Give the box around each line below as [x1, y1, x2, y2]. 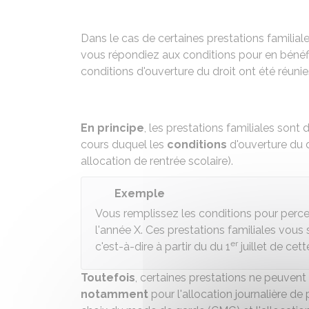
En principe [81, 121, 144, 134]
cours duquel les [81, 138, 167, 151]
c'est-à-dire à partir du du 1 [95, 240, 230, 253]
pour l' [148, 288, 182, 301]
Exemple [114, 187, 165, 200]
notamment [81, 288, 148, 301]
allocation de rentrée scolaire [81, 154, 228, 168]
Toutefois [81, 271, 135, 284]
